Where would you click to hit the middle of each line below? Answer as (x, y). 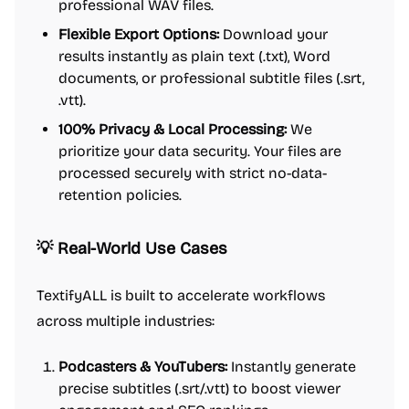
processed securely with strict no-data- (193, 173)
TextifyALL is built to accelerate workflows (181, 295)
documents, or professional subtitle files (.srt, (211, 78)
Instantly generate (292, 367)
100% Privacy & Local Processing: (173, 129)
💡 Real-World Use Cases (132, 248)
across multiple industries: (126, 321)
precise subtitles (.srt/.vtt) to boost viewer (199, 388)
